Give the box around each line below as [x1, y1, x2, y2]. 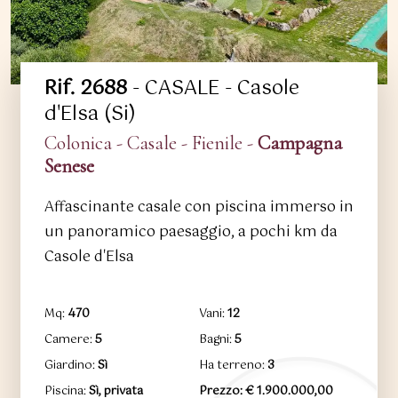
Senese [44, 155, 94, 178]
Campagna [257, 131, 342, 155]
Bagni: [198, 330, 235, 349]
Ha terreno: [198, 356, 267, 375]
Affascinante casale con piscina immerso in [44, 195, 354, 219]
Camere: [44, 330, 95, 349]
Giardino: [44, 356, 98, 375]
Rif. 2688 [44, 72, 127, 105]
